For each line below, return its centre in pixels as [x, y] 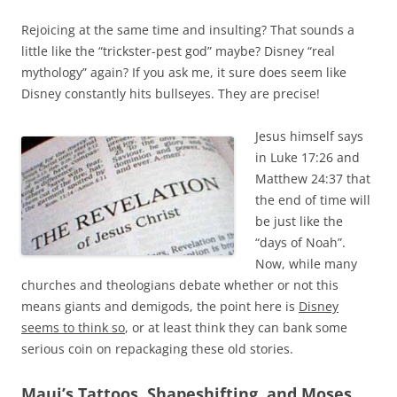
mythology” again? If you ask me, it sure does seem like [184, 72]
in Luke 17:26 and [307, 157]
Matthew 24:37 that [313, 178]
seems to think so [73, 327]
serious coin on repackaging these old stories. [157, 348]
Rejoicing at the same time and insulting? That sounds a [188, 29]
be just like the [299, 221]
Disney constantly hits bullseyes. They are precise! [171, 93]
